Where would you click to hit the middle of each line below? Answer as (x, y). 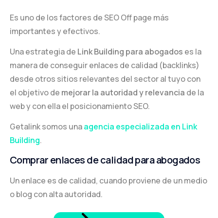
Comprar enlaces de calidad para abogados (105, 160)
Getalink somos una (47, 126)
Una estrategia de (44, 51)
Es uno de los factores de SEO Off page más (89, 17)
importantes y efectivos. (55, 31)
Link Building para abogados (130, 51)
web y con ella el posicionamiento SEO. (80, 106)
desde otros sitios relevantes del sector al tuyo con (105, 79)
